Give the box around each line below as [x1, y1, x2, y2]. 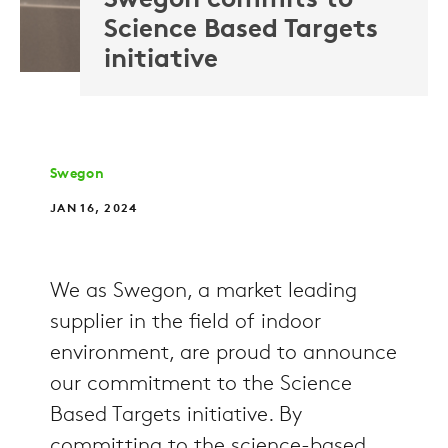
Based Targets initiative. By [50, 405, 302, 426]
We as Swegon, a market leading [50, 281, 357, 302]
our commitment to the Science [50, 374, 352, 395]
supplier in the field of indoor [50, 312, 321, 333]
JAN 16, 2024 [50, 203, 138, 215]
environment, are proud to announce [50, 343, 397, 364]
